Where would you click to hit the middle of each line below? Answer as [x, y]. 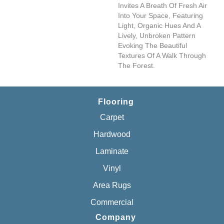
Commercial [112, 202]
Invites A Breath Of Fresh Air [162, 5]
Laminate [112, 151]
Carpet [112, 117]
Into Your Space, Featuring [160, 15]
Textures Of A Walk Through [162, 55]
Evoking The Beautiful [152, 45]
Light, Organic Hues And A [159, 25]
